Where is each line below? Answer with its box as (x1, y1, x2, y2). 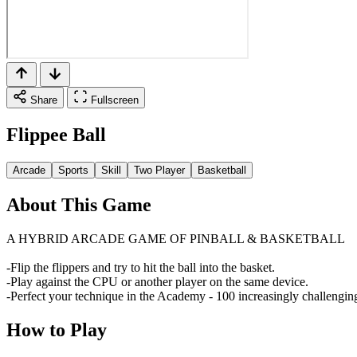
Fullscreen (91, 94, 139, 106)
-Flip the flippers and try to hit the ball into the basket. (6, 260, 275, 274)
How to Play (6, 319, 107, 340)
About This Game (6, 194, 151, 215)
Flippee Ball (6, 124, 106, 145)
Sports (58, 163, 88, 176)
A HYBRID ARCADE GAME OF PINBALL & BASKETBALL (6, 231, 345, 245)
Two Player (134, 163, 185, 176)
